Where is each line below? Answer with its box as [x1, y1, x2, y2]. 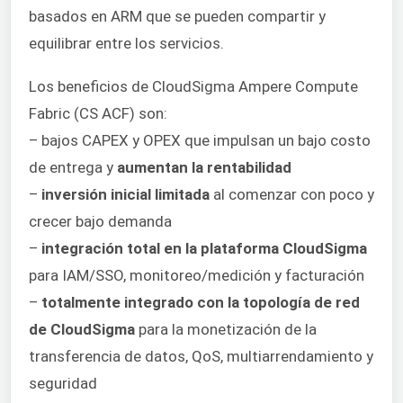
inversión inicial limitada [41, 185, 210, 204]
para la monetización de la [135, 320, 317, 339]
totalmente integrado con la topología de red [41, 293, 360, 312]
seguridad [29, 374, 97, 393]
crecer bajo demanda [29, 212, 172, 231]
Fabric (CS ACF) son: [29, 104, 167, 123]
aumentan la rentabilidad [117, 158, 291, 177]
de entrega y [29, 158, 117, 177]
